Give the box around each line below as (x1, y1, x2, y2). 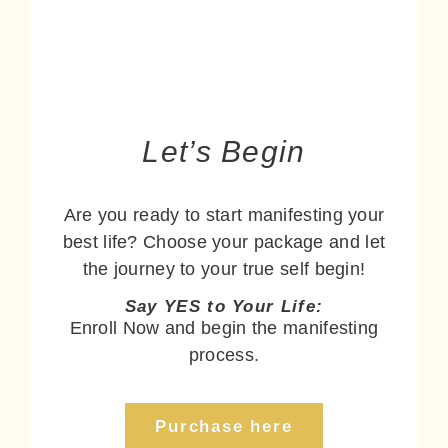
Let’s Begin (142, 135, 306, 169)
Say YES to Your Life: (124, 296, 324, 316)
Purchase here (155, 417, 293, 437)
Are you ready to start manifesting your (63, 205, 385, 226)
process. (188, 344, 260, 365)
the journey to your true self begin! (82, 259, 366, 280)
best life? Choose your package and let (62, 232, 386, 253)
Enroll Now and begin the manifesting (69, 317, 379, 338)
